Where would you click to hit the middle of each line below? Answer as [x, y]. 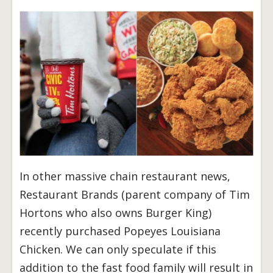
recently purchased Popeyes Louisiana [120, 231]
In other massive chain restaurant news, [125, 176]
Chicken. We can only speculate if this [118, 250]
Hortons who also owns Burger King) [115, 213]
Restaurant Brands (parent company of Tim [135, 195]
